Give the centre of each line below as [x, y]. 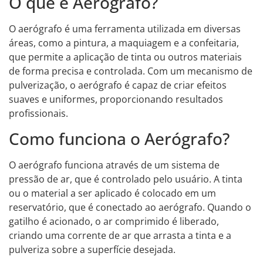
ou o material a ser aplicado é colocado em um [112, 193]
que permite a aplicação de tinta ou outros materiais [125, 57]
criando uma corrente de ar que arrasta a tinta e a [120, 235]
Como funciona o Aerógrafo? [119, 138]
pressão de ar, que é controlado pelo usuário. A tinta [126, 179]
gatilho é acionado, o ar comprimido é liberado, [114, 221]
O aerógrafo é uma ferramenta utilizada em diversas [125, 29]
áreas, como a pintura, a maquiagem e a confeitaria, [124, 43]
